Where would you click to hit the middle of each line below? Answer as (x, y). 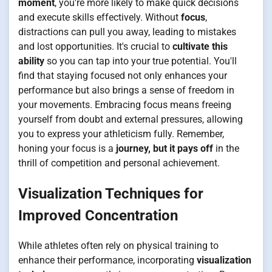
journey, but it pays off (165, 148)
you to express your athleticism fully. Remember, (121, 134)
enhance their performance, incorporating (107, 260)
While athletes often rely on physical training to (118, 245)
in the (226, 148)
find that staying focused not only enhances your (123, 75)
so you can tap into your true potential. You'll (141, 61)
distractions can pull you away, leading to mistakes (127, 32)
